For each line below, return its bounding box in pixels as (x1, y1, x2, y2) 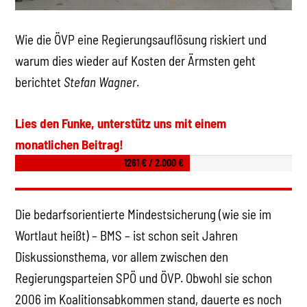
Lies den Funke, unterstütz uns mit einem (15, 114, 227, 131)
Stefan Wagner (64, 74, 137, 90)
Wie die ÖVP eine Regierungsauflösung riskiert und (15, 32, 267, 48)
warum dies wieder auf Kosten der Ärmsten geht (15, 53, 256, 69)
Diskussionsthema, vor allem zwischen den (15, 248, 229, 265)
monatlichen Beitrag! (15, 136, 124, 152)
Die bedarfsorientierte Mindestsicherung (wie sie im (15, 206, 272, 222)
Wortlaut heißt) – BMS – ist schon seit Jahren (15, 227, 238, 243)
